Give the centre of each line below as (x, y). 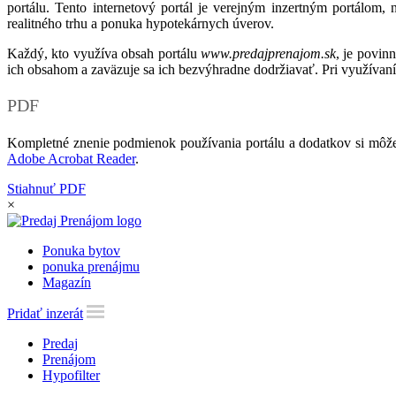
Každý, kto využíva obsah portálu (104, 53)
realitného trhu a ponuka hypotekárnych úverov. (141, 23)
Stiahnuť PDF (46, 188)
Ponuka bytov (81, 250)
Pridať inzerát (45, 313)
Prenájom (69, 359)
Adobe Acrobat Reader (71, 158)
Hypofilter (71, 375)
